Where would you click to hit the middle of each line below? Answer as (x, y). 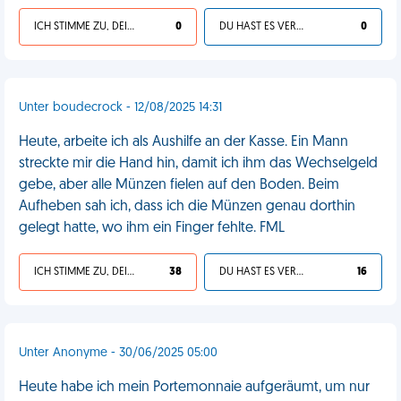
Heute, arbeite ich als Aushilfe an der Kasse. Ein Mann (183, 142)
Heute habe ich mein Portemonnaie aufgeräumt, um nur (194, 388)
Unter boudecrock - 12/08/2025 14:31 (120, 108)
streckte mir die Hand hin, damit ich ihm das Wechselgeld (198, 164)
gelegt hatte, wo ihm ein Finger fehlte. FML (152, 228)
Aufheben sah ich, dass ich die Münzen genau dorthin (187, 207)
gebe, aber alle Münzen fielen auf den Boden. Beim (179, 185)
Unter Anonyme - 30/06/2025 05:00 (118, 353)
